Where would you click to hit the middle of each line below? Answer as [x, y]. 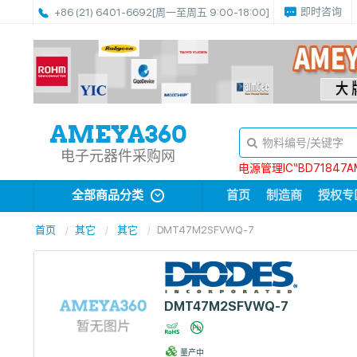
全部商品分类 [109, 195]
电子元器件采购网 [118, 156]
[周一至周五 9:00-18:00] [211, 12]
